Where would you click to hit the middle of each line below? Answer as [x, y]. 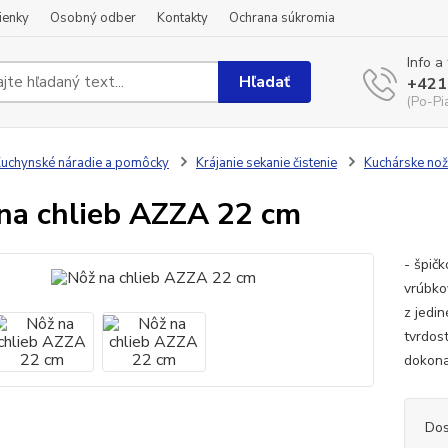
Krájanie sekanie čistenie [266, 163]
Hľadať [265, 81]
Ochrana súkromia [282, 18]
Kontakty [182, 18]
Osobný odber [93, 18]
